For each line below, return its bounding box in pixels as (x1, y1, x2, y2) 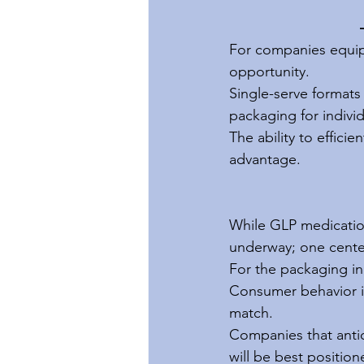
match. (229, 304, 273, 323)
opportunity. (229, 63, 310, 81)
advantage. (229, 150, 301, 169)
